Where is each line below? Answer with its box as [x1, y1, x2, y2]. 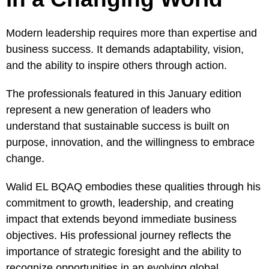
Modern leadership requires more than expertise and [6, 26, 257, 39]
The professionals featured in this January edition [6, 87, 241, 100]
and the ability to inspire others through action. [6, 59, 227, 71]
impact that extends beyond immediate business [6, 213, 237, 225]
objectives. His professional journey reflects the [6, 229, 231, 241]
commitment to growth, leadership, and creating [6, 196, 234, 209]
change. [6, 152, 44, 165]
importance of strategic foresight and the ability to [6, 245, 241, 258]
